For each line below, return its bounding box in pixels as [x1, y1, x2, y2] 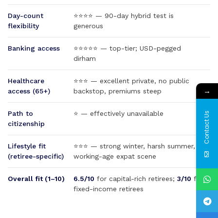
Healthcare [8, 77, 44, 85]
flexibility [8, 22, 39, 30]
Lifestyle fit [8, 142, 46, 150]
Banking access [8, 44, 60, 52]
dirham [73, 54, 96, 62]
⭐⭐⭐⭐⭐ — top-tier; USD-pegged [73, 44, 181, 52]
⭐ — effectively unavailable [73, 109, 163, 117]
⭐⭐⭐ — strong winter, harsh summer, [73, 142, 195, 150]
